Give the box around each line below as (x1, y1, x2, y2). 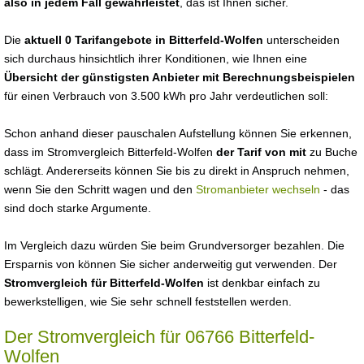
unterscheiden (263, 33, 340, 46)
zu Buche (310, 145, 357, 158)
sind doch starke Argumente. (4, 201, 151, 214)
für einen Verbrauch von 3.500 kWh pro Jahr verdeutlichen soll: (4, 89, 328, 102)
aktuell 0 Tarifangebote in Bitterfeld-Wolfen (24, 33, 263, 46)
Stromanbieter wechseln (196, 183, 320, 196)
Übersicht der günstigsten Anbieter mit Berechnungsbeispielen (4, 71, 355, 84)
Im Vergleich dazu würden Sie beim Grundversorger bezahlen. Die (4, 239, 344, 252)
